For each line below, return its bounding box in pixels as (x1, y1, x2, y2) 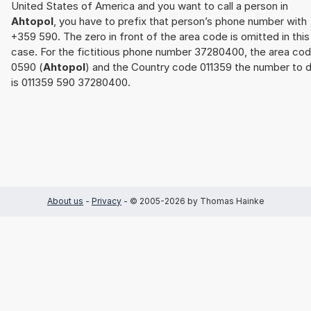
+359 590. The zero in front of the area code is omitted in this (11, 30, 310, 44)
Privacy (92, 196, 121, 207)
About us (47, 196, 83, 207)
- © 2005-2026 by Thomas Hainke (121, 196, 264, 207)
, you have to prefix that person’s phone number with (53, 15, 307, 28)
